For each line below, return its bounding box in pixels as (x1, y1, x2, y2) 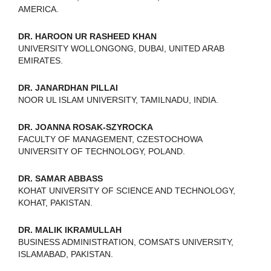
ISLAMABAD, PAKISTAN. (18, 249, 113, 259)
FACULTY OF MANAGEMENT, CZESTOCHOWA (18, 134, 202, 144)
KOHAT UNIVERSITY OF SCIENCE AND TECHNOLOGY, (18, 185, 235, 195)
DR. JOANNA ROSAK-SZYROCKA (18, 122, 153, 132)
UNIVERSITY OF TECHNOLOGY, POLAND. (18, 146, 185, 156)
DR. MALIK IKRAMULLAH (18, 224, 122, 235)
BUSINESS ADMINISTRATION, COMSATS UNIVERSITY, (18, 237, 233, 247)
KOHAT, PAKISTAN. (18, 197, 93, 207)
